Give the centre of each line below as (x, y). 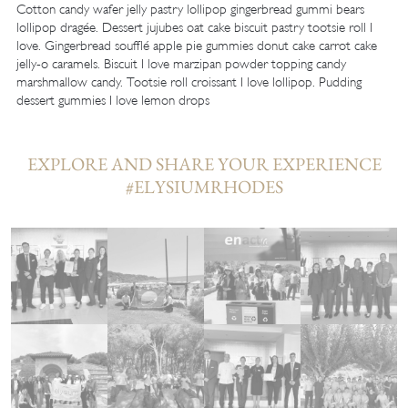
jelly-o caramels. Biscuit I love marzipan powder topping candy (181, 64)
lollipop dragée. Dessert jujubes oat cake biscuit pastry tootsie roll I (194, 27)
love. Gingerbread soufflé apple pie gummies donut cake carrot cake (196, 46)
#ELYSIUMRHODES (204, 187)
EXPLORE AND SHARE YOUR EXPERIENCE (204, 164)
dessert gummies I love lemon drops (112, 100)
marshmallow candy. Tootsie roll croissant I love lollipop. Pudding (189, 82)
